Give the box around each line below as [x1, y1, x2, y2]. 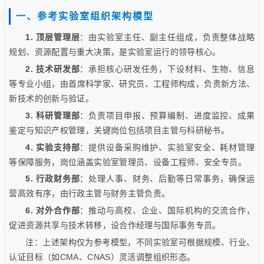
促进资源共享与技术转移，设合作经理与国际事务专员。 [9, 220, 221, 230]
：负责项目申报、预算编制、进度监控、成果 [80, 110, 255, 120]
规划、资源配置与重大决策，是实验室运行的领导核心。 [9, 47, 221, 57]
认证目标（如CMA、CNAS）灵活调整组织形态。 [9, 252, 196, 262]
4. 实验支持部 [25, 142, 80, 152]
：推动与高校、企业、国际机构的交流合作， [80, 206, 255, 216]
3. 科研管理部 [25, 110, 80, 120]
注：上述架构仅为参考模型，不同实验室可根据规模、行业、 [25, 237, 255, 247]
